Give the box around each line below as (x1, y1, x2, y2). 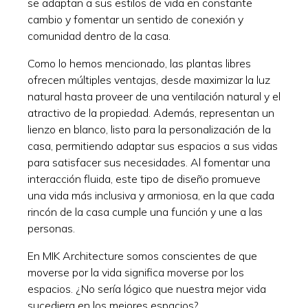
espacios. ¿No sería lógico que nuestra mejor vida (27, 281, 266, 296)
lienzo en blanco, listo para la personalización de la (27, 122, 271, 136)
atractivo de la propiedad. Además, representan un (27, 105, 274, 120)
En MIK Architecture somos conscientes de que (27, 248, 257, 263)
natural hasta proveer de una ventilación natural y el (27, 89, 280, 103)
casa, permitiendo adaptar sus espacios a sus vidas (27, 138, 278, 153)
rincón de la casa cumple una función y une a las (27, 204, 263, 219)
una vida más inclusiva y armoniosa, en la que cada (27, 188, 274, 202)
